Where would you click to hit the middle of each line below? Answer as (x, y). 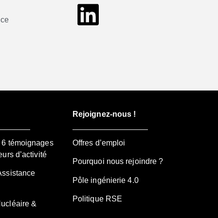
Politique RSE (97, 199)
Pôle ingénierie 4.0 (105, 180)
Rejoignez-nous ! (104, 114)
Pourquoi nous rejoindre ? (118, 162)
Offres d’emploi (99, 143)
